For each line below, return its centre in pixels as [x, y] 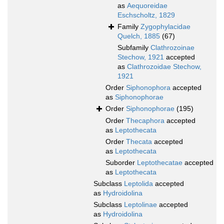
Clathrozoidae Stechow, [164, 67]
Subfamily [134, 48]
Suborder [121, 163]
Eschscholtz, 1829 [146, 15]
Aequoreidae [147, 6]
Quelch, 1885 [139, 36]
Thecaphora [145, 121]
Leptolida [138, 184]
